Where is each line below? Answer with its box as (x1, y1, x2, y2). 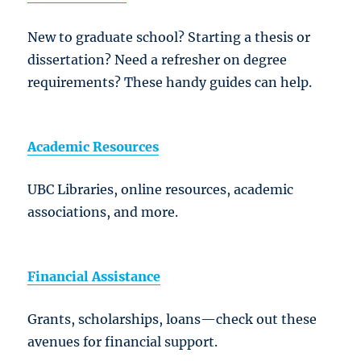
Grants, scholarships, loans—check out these (27, 311, 317, 328)
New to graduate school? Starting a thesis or (27, 29, 311, 46)
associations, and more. (27, 204, 179, 221)
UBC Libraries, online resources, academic (27, 181, 294, 198)
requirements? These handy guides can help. (27, 74, 313, 91)
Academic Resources (27, 139, 160, 156)
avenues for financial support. (27, 334, 218, 351)
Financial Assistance (27, 268, 161, 285)
